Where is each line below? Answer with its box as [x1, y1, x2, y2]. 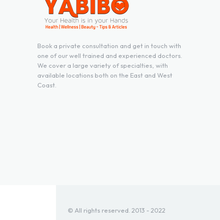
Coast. [37, 81, 56, 89]
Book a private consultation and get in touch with [37, 42, 181, 50]
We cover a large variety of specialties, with [37, 61, 168, 70]
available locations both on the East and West [37, 71, 172, 80]
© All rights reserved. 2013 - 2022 [68, 206, 165, 214]
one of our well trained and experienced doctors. [37, 52, 182, 60]
